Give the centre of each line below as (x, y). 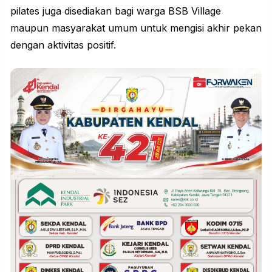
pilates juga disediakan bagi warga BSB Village (116, 11)
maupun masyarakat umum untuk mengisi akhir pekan (136, 28)
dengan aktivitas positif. (63, 45)
